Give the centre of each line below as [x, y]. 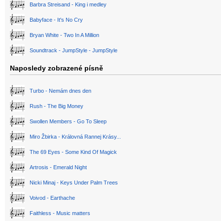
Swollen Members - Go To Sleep [68, 122]
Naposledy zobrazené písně [56, 68]
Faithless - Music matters [60, 213]
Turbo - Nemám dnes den [60, 91]
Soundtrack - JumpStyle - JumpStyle [74, 51]
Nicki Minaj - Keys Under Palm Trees [74, 183]
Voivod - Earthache [52, 198]
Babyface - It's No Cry [56, 20]
